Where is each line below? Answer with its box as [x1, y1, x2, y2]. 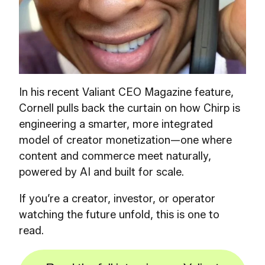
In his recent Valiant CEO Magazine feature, [19, 86, 234, 99]
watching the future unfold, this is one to [19, 208, 219, 222]
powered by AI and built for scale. [19, 166, 184, 179]
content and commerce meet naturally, [19, 150, 211, 163]
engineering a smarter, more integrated [19, 118, 213, 131]
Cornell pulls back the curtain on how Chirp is [19, 102, 240, 115]
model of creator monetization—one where [19, 134, 232, 147]
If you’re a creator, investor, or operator [19, 192, 215, 206]
